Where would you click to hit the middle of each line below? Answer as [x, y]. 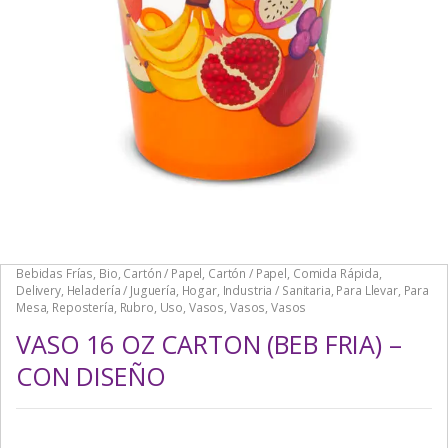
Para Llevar [367, 290]
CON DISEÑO [91, 375]
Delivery [38, 290]
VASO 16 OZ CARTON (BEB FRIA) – [209, 343]
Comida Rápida [335, 273]
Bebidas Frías [55, 273]
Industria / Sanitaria [276, 290]
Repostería [83, 307]
